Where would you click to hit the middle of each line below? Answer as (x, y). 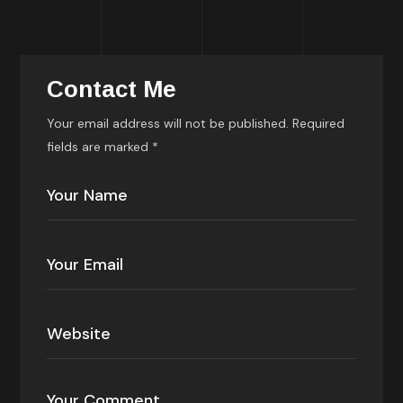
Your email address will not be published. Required (196, 124)
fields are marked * (103, 147)
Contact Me (112, 90)
